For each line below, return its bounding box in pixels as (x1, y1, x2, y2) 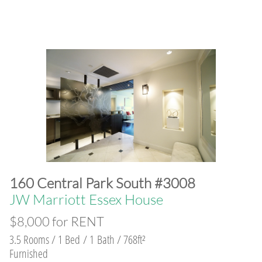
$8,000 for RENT (9, 213, 104, 229)
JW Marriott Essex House (9, 191, 163, 208)
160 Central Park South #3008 (9, 174, 195, 192)
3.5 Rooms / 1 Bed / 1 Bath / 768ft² (9, 232, 146, 247)
